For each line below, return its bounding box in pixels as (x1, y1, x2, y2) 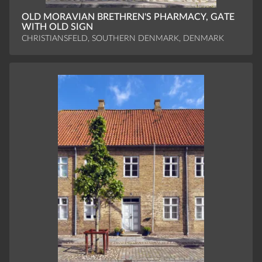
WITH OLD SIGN (21, 22, 93, 32)
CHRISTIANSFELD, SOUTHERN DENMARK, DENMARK (21, 33, 224, 43)
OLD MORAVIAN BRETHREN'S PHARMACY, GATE (21, 12, 235, 22)
